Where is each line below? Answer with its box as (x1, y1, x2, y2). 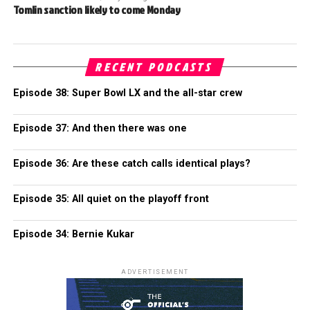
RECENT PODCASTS (94, 59, 216, 75)
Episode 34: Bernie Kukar (12, 228, 134, 240)
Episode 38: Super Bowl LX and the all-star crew (12, 86, 242, 99)
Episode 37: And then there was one (12, 122, 187, 134)
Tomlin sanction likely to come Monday (12, 1, 181, 17)
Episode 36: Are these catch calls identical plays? (12, 157, 250, 170)
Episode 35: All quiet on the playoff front (12, 192, 209, 205)
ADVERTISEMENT (120, 268, 190, 275)
